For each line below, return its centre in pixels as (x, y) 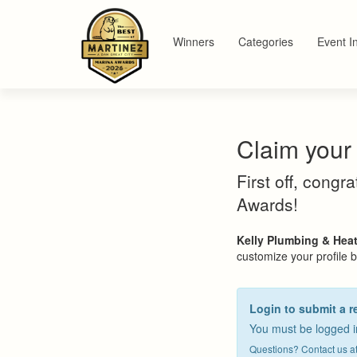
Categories (266, 41)
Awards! (267, 204)
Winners (194, 41)
